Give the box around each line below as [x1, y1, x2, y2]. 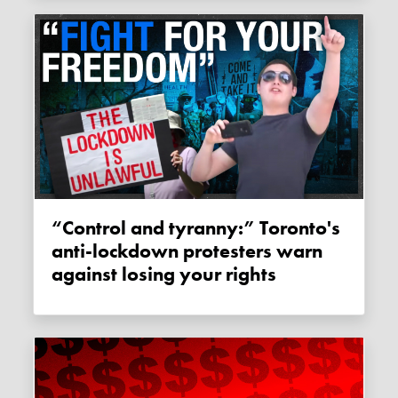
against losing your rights [52, 262, 277, 288]
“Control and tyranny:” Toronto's [52, 216, 75, 242]
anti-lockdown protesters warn [52, 239, 323, 265]
